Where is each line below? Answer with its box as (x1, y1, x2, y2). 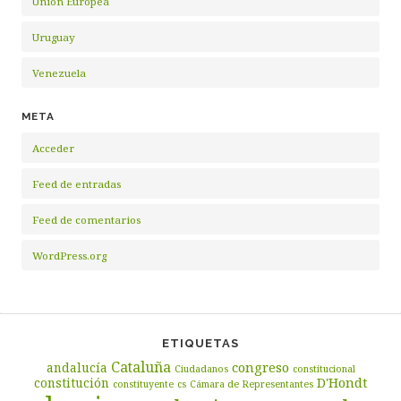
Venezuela (32, 66, 86, 81)
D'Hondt (316, 373, 368, 392)
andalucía (46, 359, 107, 377)
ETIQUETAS (162, 337, 239, 351)
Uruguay (32, 30, 75, 45)
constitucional (292, 363, 355, 376)
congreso (231, 358, 289, 377)
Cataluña (110, 357, 171, 378)
